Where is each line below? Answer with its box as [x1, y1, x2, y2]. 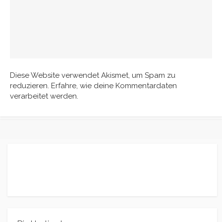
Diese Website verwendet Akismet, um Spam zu [10, 70, 175, 80]
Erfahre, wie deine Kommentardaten [51, 81, 177, 90]
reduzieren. [10, 81, 51, 90]
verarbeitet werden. [10, 91, 78, 101]
